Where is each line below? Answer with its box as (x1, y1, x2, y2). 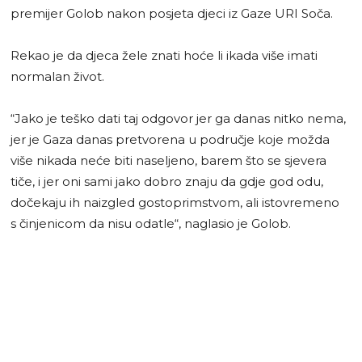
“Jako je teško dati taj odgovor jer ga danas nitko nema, (11, 110, 346, 126)
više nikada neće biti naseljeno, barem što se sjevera (11, 152, 326, 168)
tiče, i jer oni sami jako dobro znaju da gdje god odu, (11, 173, 323, 189)
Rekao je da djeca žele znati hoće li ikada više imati (11, 47, 318, 63)
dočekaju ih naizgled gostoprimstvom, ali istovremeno (11, 194, 339, 210)
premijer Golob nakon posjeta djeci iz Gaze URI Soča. (11, 5, 333, 21)
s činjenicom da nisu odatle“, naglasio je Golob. (11, 215, 291, 231)
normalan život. (11, 68, 104, 84)
